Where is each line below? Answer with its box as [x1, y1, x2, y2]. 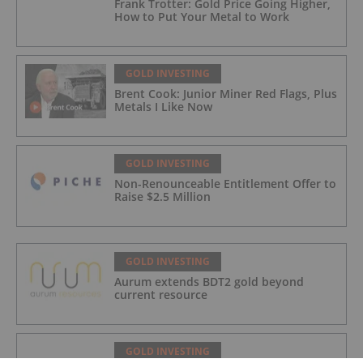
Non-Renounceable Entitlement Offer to [114, 176, 336, 192]
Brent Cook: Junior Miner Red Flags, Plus [114, 86, 337, 102]
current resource [114, 287, 207, 303]
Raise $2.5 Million [114, 189, 211, 205]
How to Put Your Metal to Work [114, 9, 289, 25]
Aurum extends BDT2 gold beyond [114, 274, 304, 290]
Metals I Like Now [114, 99, 212, 115]
